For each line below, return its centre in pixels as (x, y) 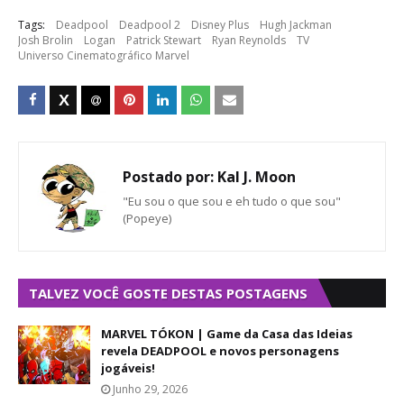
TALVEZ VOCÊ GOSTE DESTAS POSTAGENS (168, 293)
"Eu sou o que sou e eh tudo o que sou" (232, 201)
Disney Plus (220, 25)
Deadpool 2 (150, 25)
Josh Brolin (46, 40)
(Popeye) (147, 218)
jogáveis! (128, 368)
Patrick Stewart (164, 40)
